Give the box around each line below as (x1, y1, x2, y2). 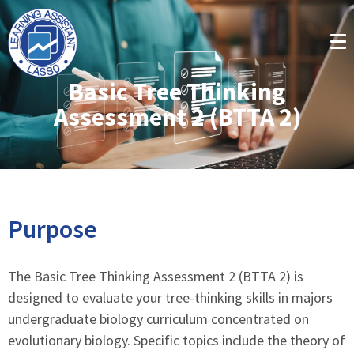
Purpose (8, 213, 97, 245)
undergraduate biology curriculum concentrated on (8, 310, 309, 328)
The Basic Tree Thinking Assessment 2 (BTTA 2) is (8, 267, 303, 285)
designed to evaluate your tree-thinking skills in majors (8, 288, 333, 307)
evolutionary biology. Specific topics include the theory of (8, 331, 345, 349)
